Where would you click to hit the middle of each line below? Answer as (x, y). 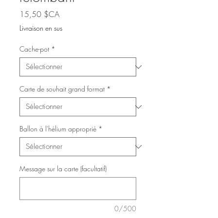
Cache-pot (34, 49)
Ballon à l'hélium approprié (58, 129)
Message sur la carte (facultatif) (63, 169)
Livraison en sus (41, 28)
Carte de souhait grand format (62, 89)
